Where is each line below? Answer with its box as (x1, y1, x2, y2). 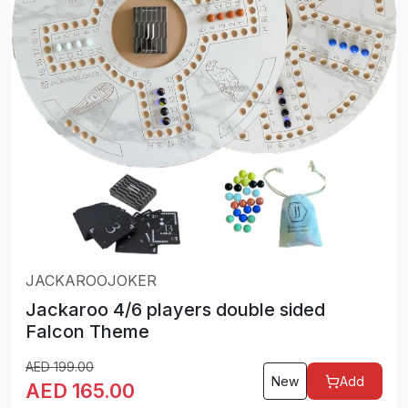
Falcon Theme (25, 321, 149, 343)
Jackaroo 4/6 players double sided (25, 299, 325, 321)
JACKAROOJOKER (25, 271, 157, 291)
